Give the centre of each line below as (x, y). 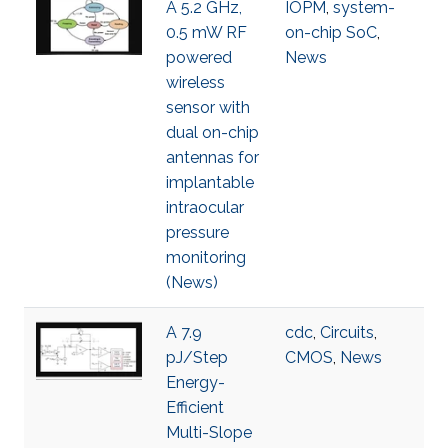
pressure (197, 232)
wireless (195, 82)
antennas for (212, 157)
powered (199, 57)
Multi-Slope (209, 432)
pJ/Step (197, 357)
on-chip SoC (331, 32)
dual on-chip (212, 132)
